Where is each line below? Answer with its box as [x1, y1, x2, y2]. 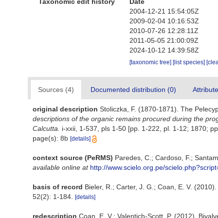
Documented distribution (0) [91, 86, 176, 93]
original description [33, 105, 98, 113]
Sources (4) [38, 86, 74, 93]
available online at [33, 163, 88, 171]
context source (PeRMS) [33, 154, 113, 162]
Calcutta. [33, 125, 60, 132]
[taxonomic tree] [129, 59, 173, 66]
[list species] [173, 59, 207, 66]
